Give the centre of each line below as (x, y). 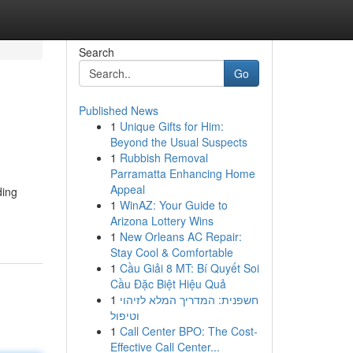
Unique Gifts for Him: (171, 126)
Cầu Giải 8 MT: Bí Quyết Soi (189, 268)
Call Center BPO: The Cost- (188, 331)
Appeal (127, 189)
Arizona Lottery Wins (162, 221)
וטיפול (124, 315)
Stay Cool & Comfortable (171, 252)
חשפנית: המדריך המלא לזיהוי (189, 299)
